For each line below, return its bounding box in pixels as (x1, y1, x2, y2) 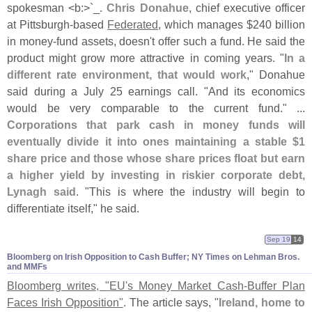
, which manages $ (158, 18, 253, 31)
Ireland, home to (219, 295, 305, 309)
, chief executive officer (188, 1, 306, 15)
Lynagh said (7, 185, 76, 198)
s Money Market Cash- (127, 279, 247, 292)
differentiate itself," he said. (7, 202, 139, 215)
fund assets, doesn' (56, 35, 153, 48)
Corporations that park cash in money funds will (7, 118, 305, 132)
